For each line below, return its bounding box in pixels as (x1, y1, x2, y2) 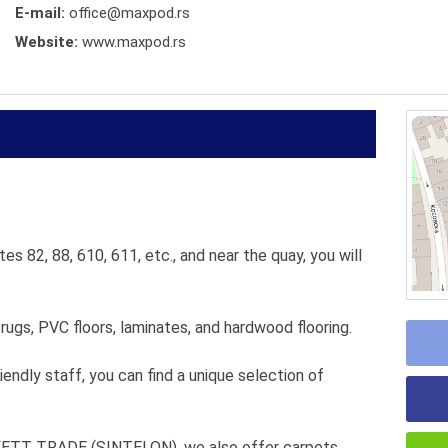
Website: (15, 33, 82, 51)
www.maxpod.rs (82, 33, 186, 51)
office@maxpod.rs (69, 4, 190, 22)
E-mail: (15, 4, 69, 22)
